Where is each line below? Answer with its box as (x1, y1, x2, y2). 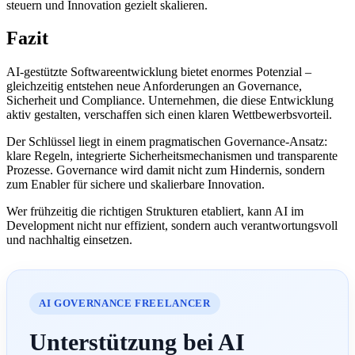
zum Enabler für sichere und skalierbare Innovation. (6, 177, 265, 192)
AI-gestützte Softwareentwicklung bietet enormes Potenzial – (6, 65, 311, 79)
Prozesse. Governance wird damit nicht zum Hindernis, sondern (6, 163, 325, 177)
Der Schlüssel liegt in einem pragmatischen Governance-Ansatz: (6, 135, 327, 149)
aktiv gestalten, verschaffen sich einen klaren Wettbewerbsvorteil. (6, 108, 332, 122)
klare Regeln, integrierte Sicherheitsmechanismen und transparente (6, 149, 338, 163)
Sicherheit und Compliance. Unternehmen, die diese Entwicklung (6, 94, 334, 108)
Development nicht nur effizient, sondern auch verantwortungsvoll (6, 219, 338, 233)
